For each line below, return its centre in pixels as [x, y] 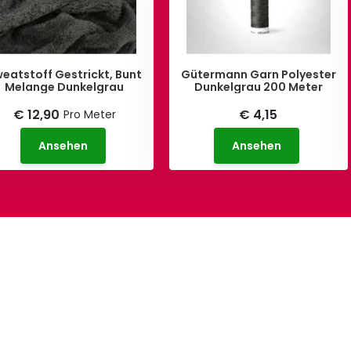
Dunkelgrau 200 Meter [258, 87]
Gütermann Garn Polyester [258, 75]
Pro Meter [89, 115]
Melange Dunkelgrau [65, 87]
